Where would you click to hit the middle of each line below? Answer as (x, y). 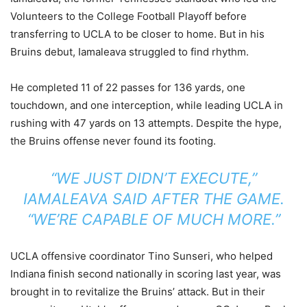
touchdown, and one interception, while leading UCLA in (147, 105)
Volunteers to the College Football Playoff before (128, 16)
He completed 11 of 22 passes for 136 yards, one (128, 87)
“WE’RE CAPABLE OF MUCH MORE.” (153, 219)
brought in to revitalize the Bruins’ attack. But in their (138, 291)
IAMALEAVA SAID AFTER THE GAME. (153, 198)
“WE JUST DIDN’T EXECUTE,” (153, 178)
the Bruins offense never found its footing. (113, 140)
